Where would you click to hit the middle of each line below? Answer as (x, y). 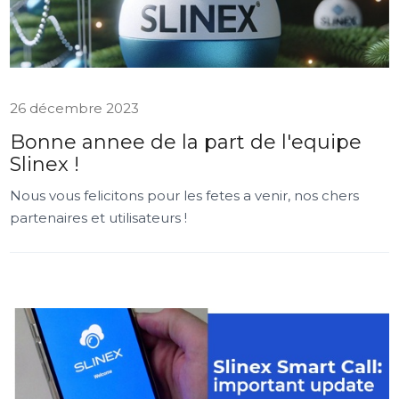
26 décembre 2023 (75, 108)
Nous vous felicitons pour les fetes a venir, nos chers (185, 195)
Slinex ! (45, 164)
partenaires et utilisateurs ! (99, 218)
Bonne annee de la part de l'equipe (186, 142)
